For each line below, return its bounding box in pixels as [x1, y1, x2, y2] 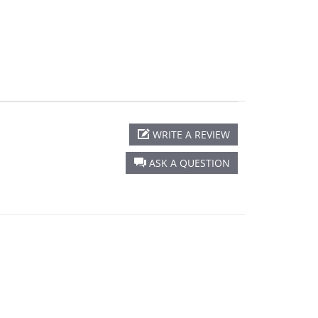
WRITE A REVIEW [152, 128, 230, 142]
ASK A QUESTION [148, 156, 230, 170]
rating [21, 4, 50, 18]
